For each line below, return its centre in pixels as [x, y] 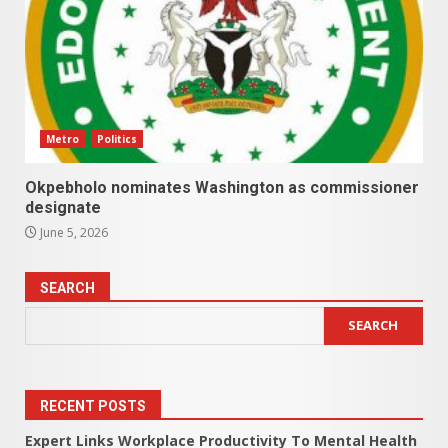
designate [63, 207]
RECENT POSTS [93, 405]
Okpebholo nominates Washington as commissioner [222, 187]
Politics [117, 138]
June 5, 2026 [72, 232]
